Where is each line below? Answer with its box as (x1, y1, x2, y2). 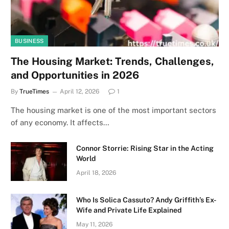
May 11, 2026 (76, 220, 112, 228)
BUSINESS (15, 37, 44, 44)
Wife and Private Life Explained (76, 205, 181, 214)
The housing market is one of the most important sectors (11, 105, 216, 114)
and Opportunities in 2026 (11, 68, 139, 81)
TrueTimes (19, 87, 49, 95)
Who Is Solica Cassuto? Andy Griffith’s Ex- (76, 195, 216, 204)
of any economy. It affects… (11, 118, 109, 127)
